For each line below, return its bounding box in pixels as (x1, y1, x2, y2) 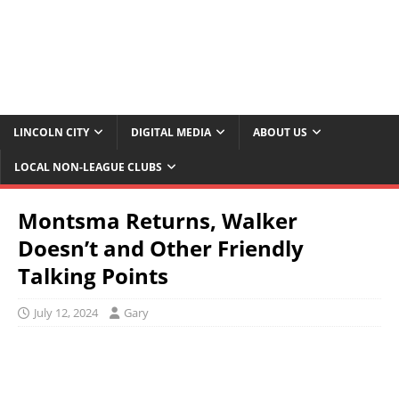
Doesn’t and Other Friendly (18, 233, 304, 264)
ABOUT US (253, 125, 307, 141)
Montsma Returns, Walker (18, 206, 297, 236)
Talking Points (18, 261, 168, 291)
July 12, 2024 (34, 305, 98, 322)
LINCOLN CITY (13, 125, 89, 141)
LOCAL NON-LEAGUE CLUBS (14, 159, 162, 175)
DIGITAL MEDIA (131, 125, 211, 141)
